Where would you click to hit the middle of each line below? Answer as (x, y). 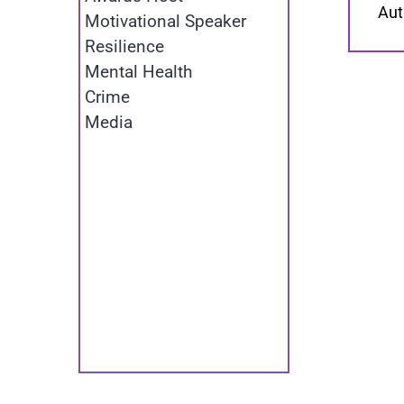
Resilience (124, 47)
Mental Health (138, 72)
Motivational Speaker (165, 22)
